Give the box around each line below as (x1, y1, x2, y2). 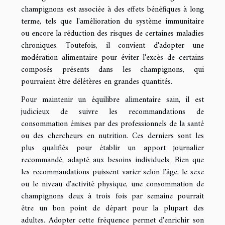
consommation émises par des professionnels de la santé (21, 117, 204, 131)
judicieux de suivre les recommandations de (21, 104, 204, 119)
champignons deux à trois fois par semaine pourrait (21, 189, 204, 203)
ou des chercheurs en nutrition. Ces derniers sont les (21, 129, 204, 143)
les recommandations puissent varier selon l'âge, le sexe (21, 165, 204, 179)
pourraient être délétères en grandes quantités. (21, 74, 172, 89)
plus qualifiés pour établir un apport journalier (21, 141, 204, 155)
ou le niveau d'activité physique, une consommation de (21, 177, 204, 191)
